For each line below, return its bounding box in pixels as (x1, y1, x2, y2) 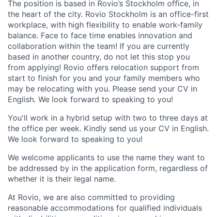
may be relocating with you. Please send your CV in (8, 84, 197, 94)
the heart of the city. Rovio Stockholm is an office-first (8, 9, 209, 19)
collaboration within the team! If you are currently (8, 41, 189, 51)
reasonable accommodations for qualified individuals (8, 203, 202, 213)
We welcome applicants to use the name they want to (8, 153, 205, 163)
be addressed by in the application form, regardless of (8, 163, 208, 173)
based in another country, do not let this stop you (8, 52, 190, 62)
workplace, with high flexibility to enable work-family (8, 20, 202, 30)
